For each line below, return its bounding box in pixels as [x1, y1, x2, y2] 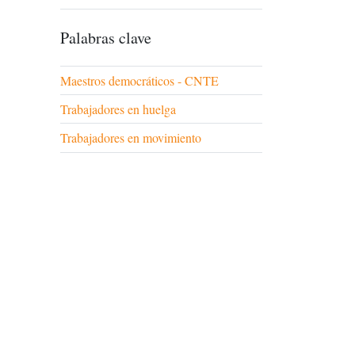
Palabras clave [60, 27, 151, 48]
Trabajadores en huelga [60, 101, 176, 117]
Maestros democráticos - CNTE [60, 72, 219, 89]
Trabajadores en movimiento [60, 129, 201, 146]
